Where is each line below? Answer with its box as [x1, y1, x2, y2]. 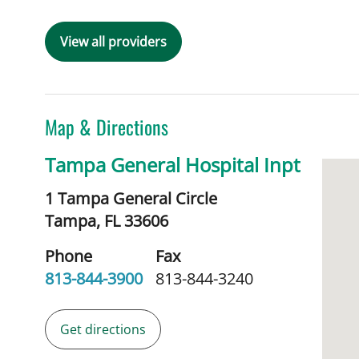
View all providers [60, 32, 167, 50]
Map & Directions [45, 111, 168, 141]
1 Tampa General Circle [45, 187, 217, 209]
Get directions [60, 320, 146, 338]
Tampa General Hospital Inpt [45, 151, 301, 178]
